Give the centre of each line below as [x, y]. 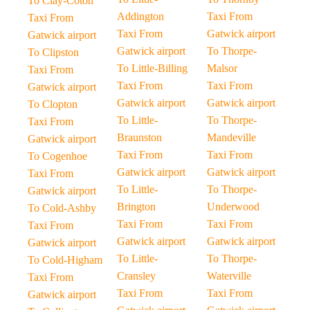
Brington [137, 207]
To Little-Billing [153, 68]
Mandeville [231, 137]
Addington [141, 16]
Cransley [137, 276]
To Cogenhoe [57, 156]
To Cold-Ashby [62, 208]
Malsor [222, 68]
